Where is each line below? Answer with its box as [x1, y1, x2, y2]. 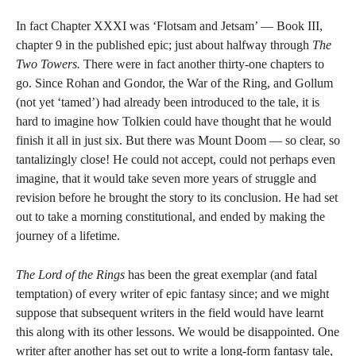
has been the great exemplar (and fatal [125, 268, 317, 281]
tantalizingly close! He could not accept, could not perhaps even [16, 153, 335, 166]
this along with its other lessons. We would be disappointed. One [16, 325, 339, 339]
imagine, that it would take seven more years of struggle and [16, 172, 316, 185]
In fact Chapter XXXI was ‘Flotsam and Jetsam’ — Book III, [16, 19, 323, 33]
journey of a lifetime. [16, 229, 120, 242]
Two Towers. [16, 57, 80, 71]
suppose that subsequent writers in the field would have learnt [16, 306, 323, 319]
